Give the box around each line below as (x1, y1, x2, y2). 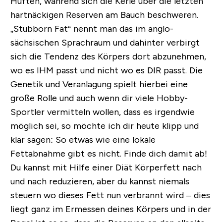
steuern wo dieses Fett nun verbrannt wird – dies (10, 190, 210, 201)
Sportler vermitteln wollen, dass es (10, 107, 155, 117)
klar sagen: (10, 135, 55, 145)
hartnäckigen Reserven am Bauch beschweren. (10, 10, 198, 20)
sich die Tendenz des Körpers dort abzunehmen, (10, 52, 206, 62)
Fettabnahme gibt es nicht (10, 149, 120, 159)
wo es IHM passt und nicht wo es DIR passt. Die (10, 65, 203, 76)
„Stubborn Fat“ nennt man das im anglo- (10, 24, 173, 34)
